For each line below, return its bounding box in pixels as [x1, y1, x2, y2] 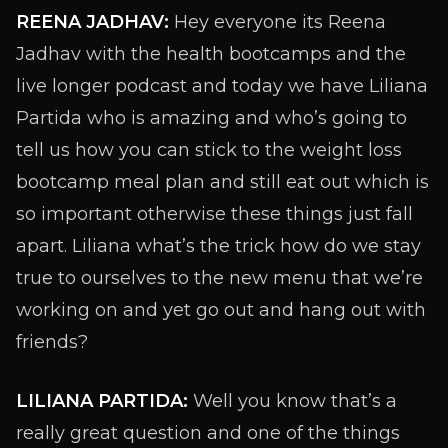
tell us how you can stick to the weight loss [16, 139, 402, 161]
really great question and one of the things [16, 422, 400, 444]
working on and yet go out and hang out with [16, 299, 426, 321]
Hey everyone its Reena [174, 11, 386, 33]
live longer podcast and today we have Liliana [16, 75, 428, 97]
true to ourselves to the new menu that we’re [16, 267, 423, 289]
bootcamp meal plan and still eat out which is [16, 171, 429, 193]
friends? [16, 331, 88, 353]
